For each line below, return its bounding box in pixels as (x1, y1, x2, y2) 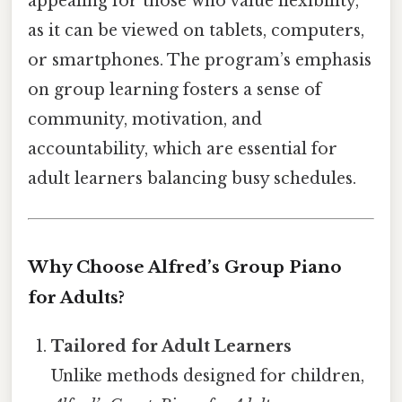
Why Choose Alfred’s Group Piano (28, 257, 342, 278)
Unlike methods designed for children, (51, 366, 365, 387)
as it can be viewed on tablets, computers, (28, 21, 364, 41)
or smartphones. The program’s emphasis (28, 50, 371, 71)
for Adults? (28, 287, 125, 309)
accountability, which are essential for (28, 139, 337, 160)
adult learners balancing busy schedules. (28, 169, 356, 189)
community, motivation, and (28, 109, 262, 130)
